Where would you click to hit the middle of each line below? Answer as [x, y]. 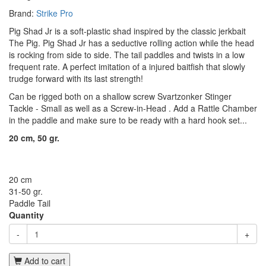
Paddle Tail [30, 203]
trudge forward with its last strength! [76, 78]
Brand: [23, 13]
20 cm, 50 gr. [34, 138]
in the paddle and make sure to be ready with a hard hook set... [128, 120]
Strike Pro [55, 13]
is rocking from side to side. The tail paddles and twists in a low [127, 55]
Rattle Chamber [227, 108]
